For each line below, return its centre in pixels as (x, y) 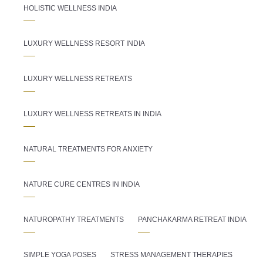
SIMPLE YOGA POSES (60, 254)
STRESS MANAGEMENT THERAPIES (171, 254)
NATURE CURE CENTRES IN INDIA (82, 184)
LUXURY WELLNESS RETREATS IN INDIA (92, 114)
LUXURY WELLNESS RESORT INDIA (84, 43)
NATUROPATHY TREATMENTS (74, 219)
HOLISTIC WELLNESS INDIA (70, 8)
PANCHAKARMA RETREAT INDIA (192, 219)
